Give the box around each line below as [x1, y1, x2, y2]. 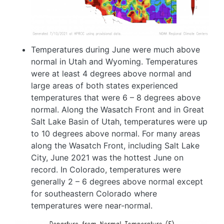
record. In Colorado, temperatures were [31, 164, 181, 174]
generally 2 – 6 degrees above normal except [31, 176, 203, 186]
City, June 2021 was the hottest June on [31, 152, 183, 162]
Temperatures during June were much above [31, 44, 200, 54]
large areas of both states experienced [31, 80, 178, 90]
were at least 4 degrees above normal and [31, 68, 191, 78]
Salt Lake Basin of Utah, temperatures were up [31, 116, 207, 126]
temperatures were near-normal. [31, 200, 152, 210]
